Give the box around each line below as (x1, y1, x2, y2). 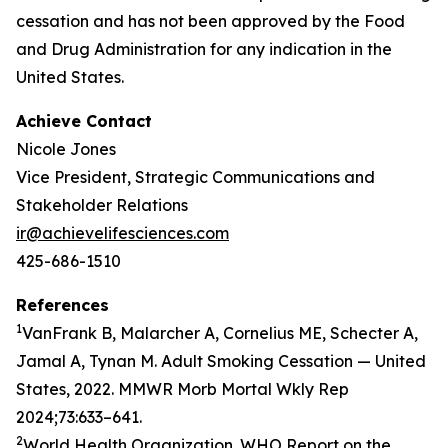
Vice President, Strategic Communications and (16, 167, 375, 187)
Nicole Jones (16, 139, 116, 159)
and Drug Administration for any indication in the (16, 39, 392, 59)
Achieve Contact (16, 111, 152, 131)
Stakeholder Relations (16, 195, 188, 215)
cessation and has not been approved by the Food (16, 11, 405, 31)
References (16, 295, 109, 315)
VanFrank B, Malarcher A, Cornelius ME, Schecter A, (22, 323, 418, 343)
